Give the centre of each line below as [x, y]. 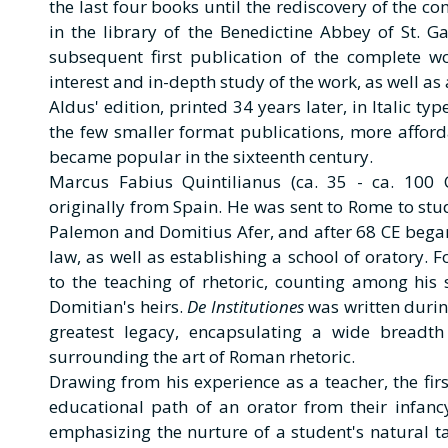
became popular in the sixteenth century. [213, 156]
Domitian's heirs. [118, 306]
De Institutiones [245, 306]
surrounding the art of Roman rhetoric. [202, 356]
